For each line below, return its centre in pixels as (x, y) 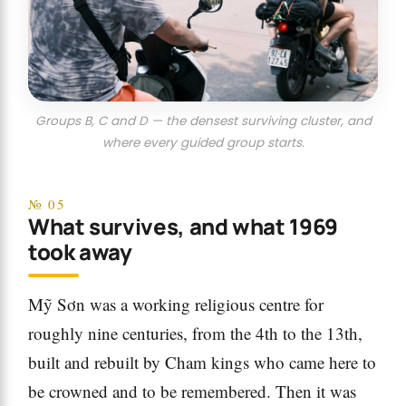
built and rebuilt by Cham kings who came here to (202, 362)
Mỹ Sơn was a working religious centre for (176, 304)
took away (80, 252)
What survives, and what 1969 (183, 227)
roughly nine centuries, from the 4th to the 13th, (195, 333)
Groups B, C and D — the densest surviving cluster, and (203, 121)
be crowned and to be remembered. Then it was (192, 391)
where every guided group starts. (203, 143)
